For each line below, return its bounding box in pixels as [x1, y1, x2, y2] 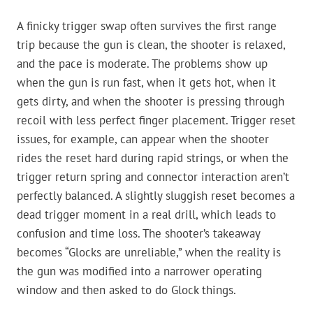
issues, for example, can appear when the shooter [17, 131, 269, 147]
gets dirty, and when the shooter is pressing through [17, 94, 284, 110]
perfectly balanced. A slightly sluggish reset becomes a [17, 188, 295, 204]
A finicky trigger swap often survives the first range [17, 18, 277, 34]
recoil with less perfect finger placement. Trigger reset [17, 112, 296, 129]
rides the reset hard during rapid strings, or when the [17, 150, 289, 166]
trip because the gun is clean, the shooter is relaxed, [17, 37, 285, 53]
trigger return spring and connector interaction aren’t [17, 169, 289, 185]
